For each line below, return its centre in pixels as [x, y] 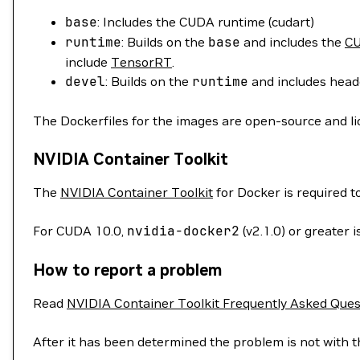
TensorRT [141, 62]
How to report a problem [127, 270]
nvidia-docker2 [183, 231]
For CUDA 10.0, [80, 231]
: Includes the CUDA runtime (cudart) [206, 22]
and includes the [292, 42]
